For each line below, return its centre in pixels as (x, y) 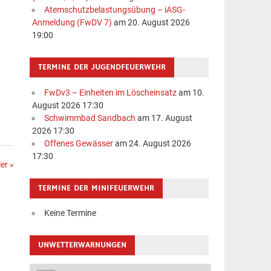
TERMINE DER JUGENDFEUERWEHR (102, 67)
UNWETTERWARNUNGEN (83, 245)
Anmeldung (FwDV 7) (72, 23)
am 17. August (164, 118)
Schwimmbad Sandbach (90, 118)
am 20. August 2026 (151, 23)
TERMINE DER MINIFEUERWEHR (96, 188)
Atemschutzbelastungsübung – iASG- (114, 10)
